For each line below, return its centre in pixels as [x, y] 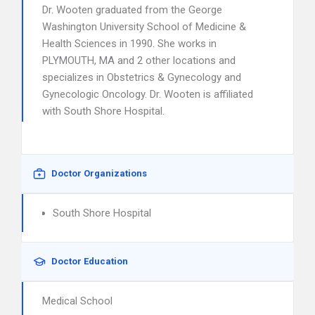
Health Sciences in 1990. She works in [129, 44]
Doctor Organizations [99, 173]
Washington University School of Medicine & [144, 27]
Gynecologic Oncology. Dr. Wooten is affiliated [148, 94]
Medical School [77, 301]
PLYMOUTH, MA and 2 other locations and [139, 60]
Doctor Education [90, 261]
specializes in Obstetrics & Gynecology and [142, 77]
